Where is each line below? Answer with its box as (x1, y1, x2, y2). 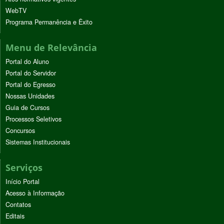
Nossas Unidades (5, 91, 54, 100)
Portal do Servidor (5, 68, 56, 77)
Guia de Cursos (5, 102, 49, 112)
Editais (5, 211, 24, 220)
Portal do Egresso (5, 79, 55, 89)
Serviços (5, 161, 42, 173)
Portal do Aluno (5, 56, 49, 66)
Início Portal (5, 176, 39, 186)
